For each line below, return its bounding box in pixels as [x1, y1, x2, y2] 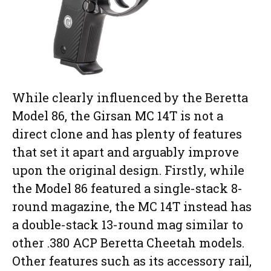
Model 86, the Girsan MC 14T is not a [12, 108, 223, 124]
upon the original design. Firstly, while [12, 162, 244, 178]
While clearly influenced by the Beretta [12, 90, 248, 106]
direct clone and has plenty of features [12, 126, 242, 142]
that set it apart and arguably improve [12, 144, 239, 160]
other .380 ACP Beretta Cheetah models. [12, 235, 244, 251]
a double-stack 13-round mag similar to [12, 217, 243, 233]
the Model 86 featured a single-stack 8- [12, 180, 243, 197]
